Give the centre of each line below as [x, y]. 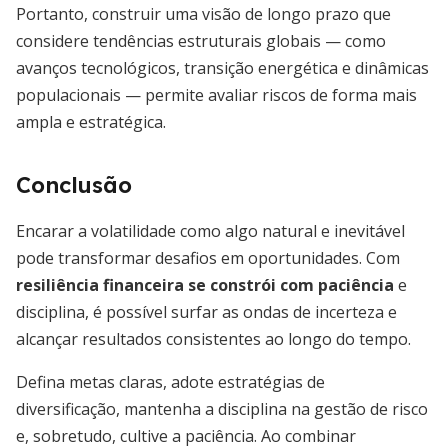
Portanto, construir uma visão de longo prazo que [203, 14]
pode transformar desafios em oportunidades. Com [208, 258]
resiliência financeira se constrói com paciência [205, 285]
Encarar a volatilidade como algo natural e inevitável [210, 231]
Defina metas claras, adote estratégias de [170, 382]
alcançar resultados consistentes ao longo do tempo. [213, 339]
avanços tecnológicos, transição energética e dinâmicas [222, 68]
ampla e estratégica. [91, 122]
